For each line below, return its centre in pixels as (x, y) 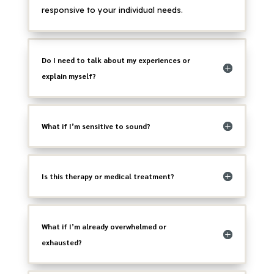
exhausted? (61, 242)
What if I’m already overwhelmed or (104, 226)
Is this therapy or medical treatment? (108, 176)
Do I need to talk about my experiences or (116, 60)
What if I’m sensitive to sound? (96, 126)
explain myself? (68, 76)
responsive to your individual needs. (112, 9)
